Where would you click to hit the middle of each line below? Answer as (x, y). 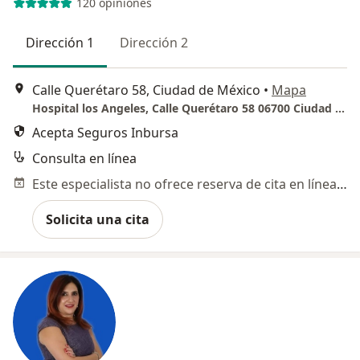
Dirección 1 (60, 42)
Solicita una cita (98, 220)
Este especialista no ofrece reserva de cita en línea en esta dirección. (342, 184)
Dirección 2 (154, 42)
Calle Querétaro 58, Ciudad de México (146, 90)
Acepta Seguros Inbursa (105, 133)
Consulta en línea (84, 159)
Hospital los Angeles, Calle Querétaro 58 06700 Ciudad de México (340, 108)
